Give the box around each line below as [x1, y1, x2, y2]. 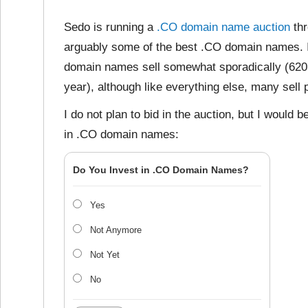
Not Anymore [90, 225, 142, 235]
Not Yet [90, 250, 120, 260]
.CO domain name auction [157, 21, 290, 34]
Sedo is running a [64, 21, 157, 34]
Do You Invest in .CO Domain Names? [73, 164, 249, 175]
